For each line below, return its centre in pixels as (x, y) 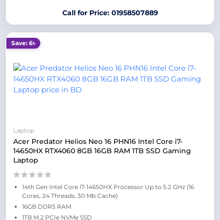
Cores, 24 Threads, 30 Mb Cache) (70, 196)
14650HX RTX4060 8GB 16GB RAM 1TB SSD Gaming (102, 151)
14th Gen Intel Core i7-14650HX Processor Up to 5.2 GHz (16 (108, 187)
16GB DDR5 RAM (47, 206)
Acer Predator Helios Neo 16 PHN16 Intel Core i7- (98, 141)
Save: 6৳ (23, 43)
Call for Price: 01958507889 (110, 13)
